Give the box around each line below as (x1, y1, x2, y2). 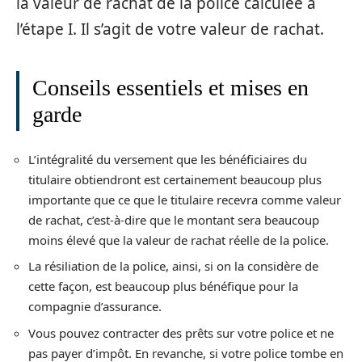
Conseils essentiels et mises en (32, 75, 309, 100)
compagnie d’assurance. (28, 298, 162, 314)
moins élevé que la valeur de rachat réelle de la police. (28, 231, 329, 248)
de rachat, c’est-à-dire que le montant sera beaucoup (28, 211, 319, 228)
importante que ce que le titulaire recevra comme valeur (28, 191, 341, 208)
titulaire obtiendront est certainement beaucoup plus (28, 170, 322, 187)
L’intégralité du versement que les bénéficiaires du (28, 150, 307, 167)
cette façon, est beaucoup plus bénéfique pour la (28, 278, 298, 294)
